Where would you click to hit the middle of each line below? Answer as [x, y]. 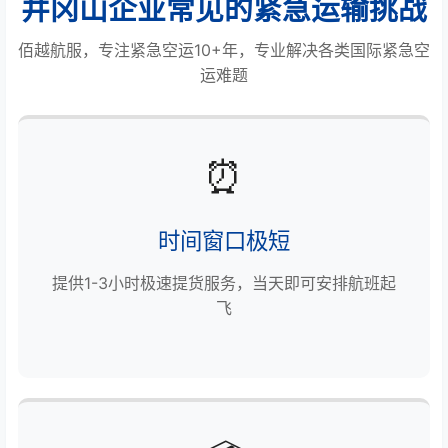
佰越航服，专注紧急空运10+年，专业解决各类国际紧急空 [224, 49]
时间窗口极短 [224, 240]
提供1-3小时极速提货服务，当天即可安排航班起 [224, 282]
